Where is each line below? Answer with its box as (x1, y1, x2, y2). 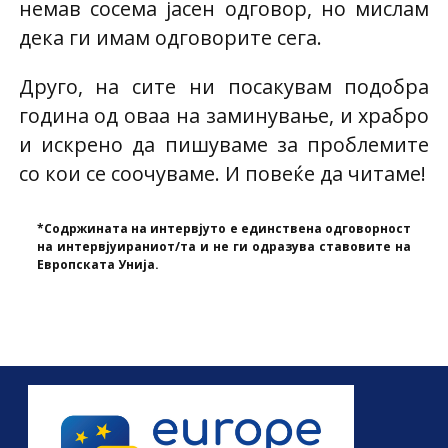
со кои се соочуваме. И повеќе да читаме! (18, 159, 426, 187)
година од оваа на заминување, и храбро (18, 101, 430, 129)
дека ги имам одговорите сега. (18, 23, 322, 51)
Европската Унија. (37, 255, 160, 273)
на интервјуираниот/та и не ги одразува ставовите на (37, 237, 411, 255)
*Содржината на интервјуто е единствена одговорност (37, 219, 411, 237)
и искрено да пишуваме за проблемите (18, 130, 430, 158)
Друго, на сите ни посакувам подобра (18, 72, 430, 100)
